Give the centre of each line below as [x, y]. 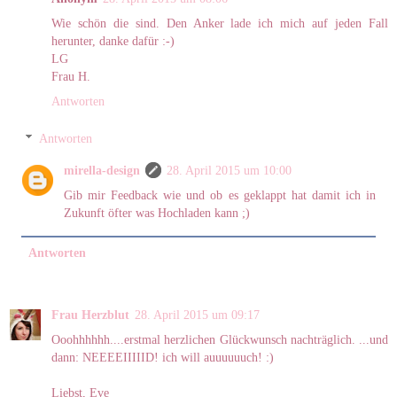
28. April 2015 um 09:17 [197, 315]
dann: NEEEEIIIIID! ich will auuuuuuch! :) [163, 358]
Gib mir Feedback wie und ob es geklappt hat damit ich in [220, 195]
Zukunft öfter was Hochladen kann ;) [157, 212]
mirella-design [102, 170]
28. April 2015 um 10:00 [230, 170]
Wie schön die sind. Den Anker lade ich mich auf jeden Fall [220, 23]
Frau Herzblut [90, 315]
